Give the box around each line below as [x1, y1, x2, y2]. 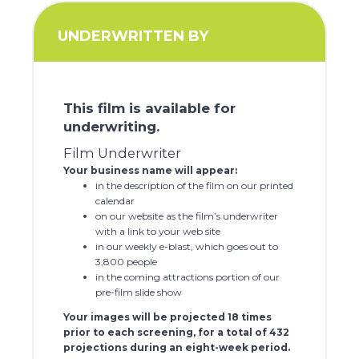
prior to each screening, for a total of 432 [63, 326, 289, 339]
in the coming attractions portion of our [95, 271, 280, 284]
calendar [95, 195, 135, 208]
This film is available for [63, 99, 236, 116]
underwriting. [63, 118, 159, 135]
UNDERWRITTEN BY [58, 27, 209, 46]
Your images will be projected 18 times [63, 311, 272, 324]
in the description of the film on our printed [95, 179, 293, 192]
